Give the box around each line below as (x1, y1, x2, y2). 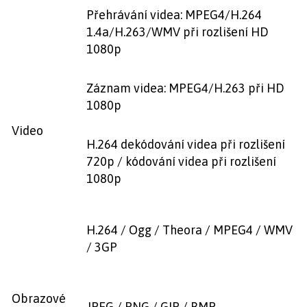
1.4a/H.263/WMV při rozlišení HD (86, 25, 269, 39)
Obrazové (12, 291, 66, 306)
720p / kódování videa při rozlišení (86, 154, 276, 169)
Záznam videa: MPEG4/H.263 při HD (86, 81, 284, 95)
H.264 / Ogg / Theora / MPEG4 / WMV (86, 223, 293, 237)
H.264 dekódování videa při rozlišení (86, 137, 285, 151)
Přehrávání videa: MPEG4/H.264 (86, 8, 262, 22)
